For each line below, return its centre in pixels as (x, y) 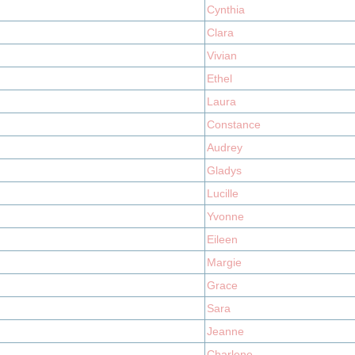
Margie (224, 262)
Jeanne (225, 331)
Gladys (224, 170)
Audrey (225, 147)
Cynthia (226, 10)
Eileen (222, 239)
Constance (234, 124)
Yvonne (225, 216)
